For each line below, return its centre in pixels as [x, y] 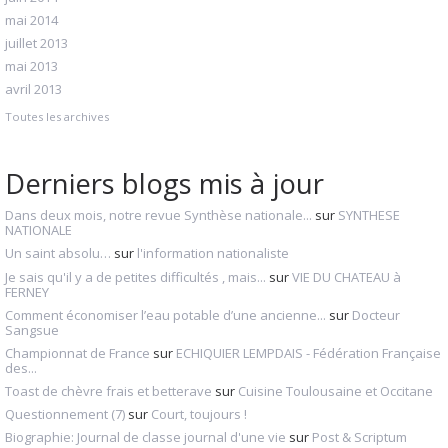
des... [21, 367]
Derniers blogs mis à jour [164, 183]
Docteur [376, 314]
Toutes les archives [57, 116]
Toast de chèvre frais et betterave [108, 390]
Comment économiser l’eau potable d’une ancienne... [165, 314]
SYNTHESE [369, 215]
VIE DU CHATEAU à [346, 276]
